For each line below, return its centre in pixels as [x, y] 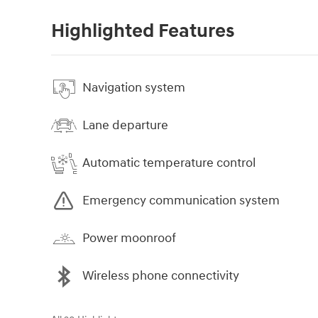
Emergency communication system [181, 201]
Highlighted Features [143, 31]
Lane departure [125, 126]
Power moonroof [129, 238]
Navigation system [134, 88]
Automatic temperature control [169, 163]
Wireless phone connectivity [161, 276]
